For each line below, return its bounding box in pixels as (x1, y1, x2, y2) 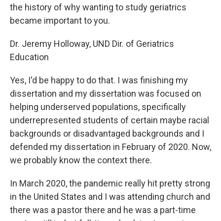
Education (10, 52, 49, 63)
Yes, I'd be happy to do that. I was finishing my (10, 75, 188, 86)
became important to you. (10, 15, 110, 26)
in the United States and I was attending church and (10, 191, 210, 202)
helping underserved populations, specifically (10, 102, 186, 112)
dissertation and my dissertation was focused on (10, 88, 201, 99)
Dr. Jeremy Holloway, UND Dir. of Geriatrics (10, 38, 174, 49)
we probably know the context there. (10, 155, 152, 166)
